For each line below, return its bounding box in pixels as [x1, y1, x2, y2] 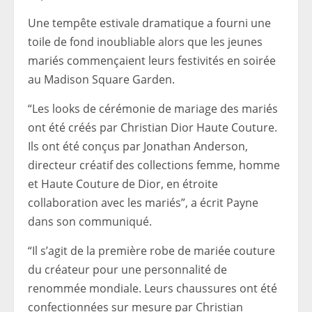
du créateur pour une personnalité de [28, 261, 227, 277]
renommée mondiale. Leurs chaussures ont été [28, 280, 277, 296]
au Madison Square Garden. [28, 71, 175, 87]
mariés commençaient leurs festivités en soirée [28, 52, 276, 68]
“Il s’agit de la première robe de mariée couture [28, 242, 275, 258]
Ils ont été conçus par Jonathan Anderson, [28, 138, 248, 154]
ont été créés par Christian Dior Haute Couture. [28, 119, 277, 135]
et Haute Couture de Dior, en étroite [28, 175, 218, 192]
